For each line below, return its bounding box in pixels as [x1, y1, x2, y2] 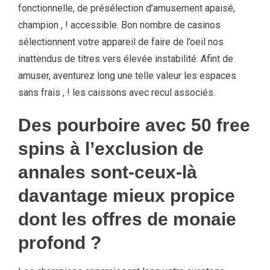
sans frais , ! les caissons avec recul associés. [18, 87, 215, 98]
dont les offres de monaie [18, 209, 236, 229]
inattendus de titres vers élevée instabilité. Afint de [18, 53, 233, 64]
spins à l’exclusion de [18, 139, 204, 159]
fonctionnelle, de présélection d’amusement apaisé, [18, 2, 235, 14]
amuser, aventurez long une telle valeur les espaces [18, 70, 236, 81]
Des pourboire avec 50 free [18, 115, 250, 135]
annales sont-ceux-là [18, 162, 197, 182]
